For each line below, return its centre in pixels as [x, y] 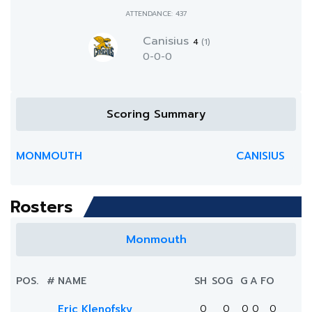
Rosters [42, 207]
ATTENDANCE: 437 [156, 14]
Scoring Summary [156, 114]
